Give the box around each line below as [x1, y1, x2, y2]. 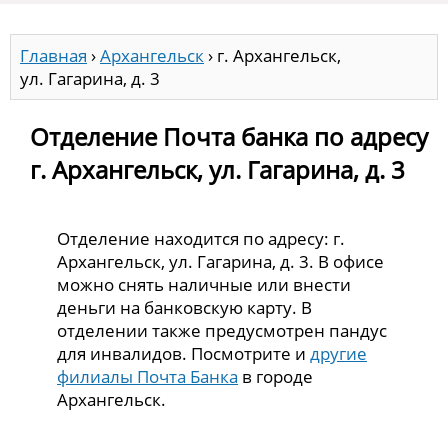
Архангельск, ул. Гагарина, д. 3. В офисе [57, 249, 385, 273]
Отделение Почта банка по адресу [30, 119, 428, 153]
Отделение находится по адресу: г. [57, 226, 346, 250]
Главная [20, 44, 87, 68]
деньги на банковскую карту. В [57, 295, 313, 319]
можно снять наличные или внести [57, 272, 352, 296]
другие [310, 341, 368, 365]
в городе [238, 364, 314, 388]
